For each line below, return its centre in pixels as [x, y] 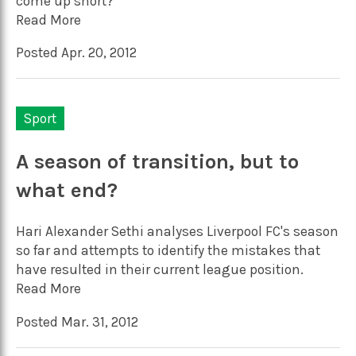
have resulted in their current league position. [160, 270]
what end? [67, 190]
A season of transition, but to [157, 161]
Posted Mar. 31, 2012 [77, 321]
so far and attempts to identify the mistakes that [168, 251]
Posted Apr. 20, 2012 [76, 53]
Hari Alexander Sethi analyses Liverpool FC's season [177, 232]
